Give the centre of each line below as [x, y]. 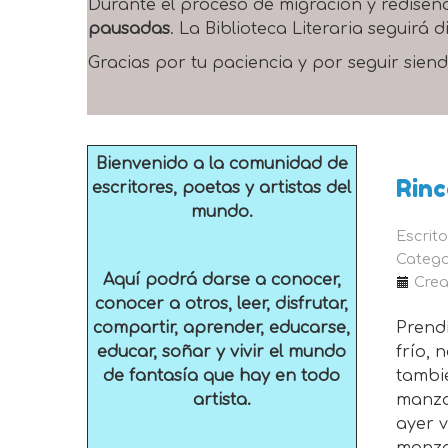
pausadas [129, 29]
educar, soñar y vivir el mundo [222, 352]
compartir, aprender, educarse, [222, 328]
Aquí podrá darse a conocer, [221, 280]
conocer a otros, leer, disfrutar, [222, 304]
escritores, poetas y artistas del [222, 188]
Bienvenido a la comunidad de [221, 164]
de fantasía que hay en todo [222, 376]
